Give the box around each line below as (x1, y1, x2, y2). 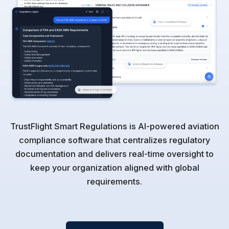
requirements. (87, 176, 142, 187)
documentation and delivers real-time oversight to (15, 149, 214, 159)
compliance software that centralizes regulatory (19, 135, 210, 146)
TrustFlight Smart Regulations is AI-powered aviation (10, 121, 219, 132)
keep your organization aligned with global (30, 163, 199, 173)
